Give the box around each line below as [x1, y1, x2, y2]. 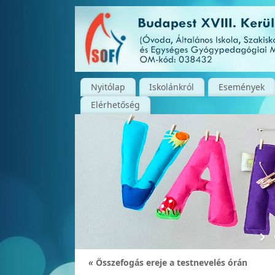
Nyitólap [90, 80, 125, 93]
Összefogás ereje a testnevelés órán [93, 257, 247, 268]
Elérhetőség [90, 99, 140, 111]
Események [218, 80, 265, 93]
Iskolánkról [149, 80, 195, 93]
